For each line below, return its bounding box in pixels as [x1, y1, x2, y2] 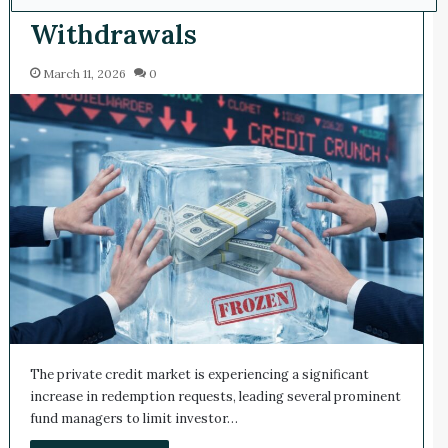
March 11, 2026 [42, 66, 126, 82]
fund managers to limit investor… [29, 409, 238, 427]
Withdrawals [29, 17, 197, 52]
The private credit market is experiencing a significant [29, 365, 369, 383]
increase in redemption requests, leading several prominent [29, 387, 401, 405]
